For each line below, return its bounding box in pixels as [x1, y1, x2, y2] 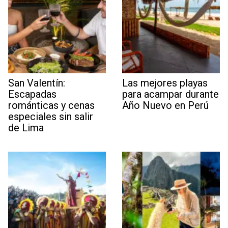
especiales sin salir [8, 110, 93, 123]
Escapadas [8, 88, 56, 101]
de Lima [8, 122, 44, 134]
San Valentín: [8, 77, 65, 90]
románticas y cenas [8, 99, 95, 112]
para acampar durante [122, 88, 219, 101]
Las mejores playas [122, 77, 208, 90]
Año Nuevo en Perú [122, 99, 209, 112]
